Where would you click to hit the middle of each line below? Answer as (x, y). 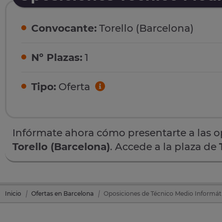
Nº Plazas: (57, 58)
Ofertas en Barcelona (62, 193)
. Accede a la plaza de (165, 146)
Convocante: (64, 28)
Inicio (13, 193)
